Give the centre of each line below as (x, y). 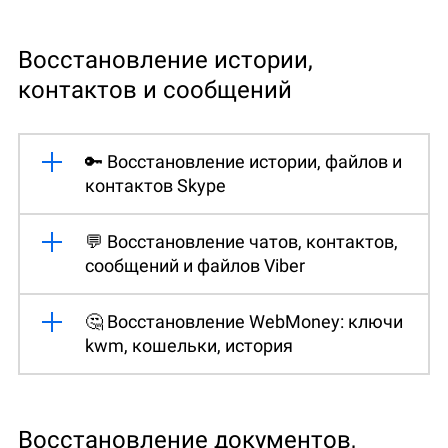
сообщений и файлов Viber (195, 265)
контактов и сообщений (155, 89)
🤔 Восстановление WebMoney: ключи (244, 321)
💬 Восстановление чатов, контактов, (241, 241)
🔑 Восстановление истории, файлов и (243, 161)
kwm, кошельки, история (189, 345)
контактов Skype (155, 185)
